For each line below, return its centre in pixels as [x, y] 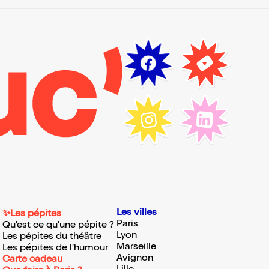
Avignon [135, 259]
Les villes [137, 213]
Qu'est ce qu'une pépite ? [58, 226]
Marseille [136, 248]
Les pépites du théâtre [52, 237]
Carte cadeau [32, 260]
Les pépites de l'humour [55, 249]
